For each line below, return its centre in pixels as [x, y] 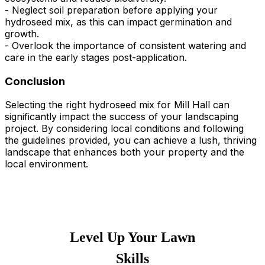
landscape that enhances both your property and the [125, 152]
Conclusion [35, 81]
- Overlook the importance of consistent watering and [125, 46]
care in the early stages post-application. [96, 58]
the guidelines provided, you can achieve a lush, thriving [131, 140]
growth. [22, 34]
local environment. [46, 164]
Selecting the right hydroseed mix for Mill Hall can [117, 105]
